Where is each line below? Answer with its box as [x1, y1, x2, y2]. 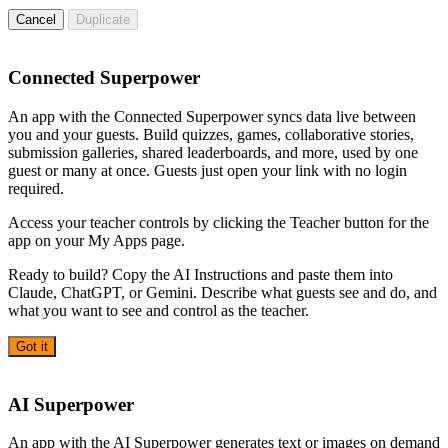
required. [8, 179, 64, 197]
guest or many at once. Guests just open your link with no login [8, 161, 407, 179]
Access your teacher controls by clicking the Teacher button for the [8, 213, 429, 231]
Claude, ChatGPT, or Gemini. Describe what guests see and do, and [8, 283, 437, 301]
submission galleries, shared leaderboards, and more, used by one [8, 143, 418, 161]
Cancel [16, 12, 56, 28]
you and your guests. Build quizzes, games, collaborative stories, [8, 125, 414, 143]
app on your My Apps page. [8, 231, 185, 249]
